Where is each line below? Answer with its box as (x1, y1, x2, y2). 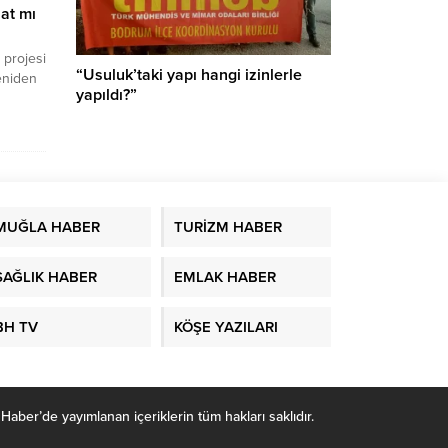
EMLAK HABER (173, 267, 276, 286)
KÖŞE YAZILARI (173, 317, 278, 336)
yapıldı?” (76, 85, 137, 106)
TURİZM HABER (173, 217, 282, 236)
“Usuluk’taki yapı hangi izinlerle (76, 65, 302, 86)
